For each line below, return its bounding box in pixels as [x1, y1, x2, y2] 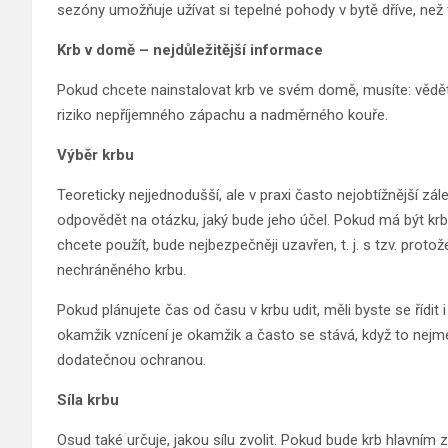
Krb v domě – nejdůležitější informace [57, 41, 323, 60]
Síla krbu [57, 391, 119, 410]
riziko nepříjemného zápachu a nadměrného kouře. [57, 106, 388, 125]
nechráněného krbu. [57, 261, 186, 280]
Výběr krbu [57, 146, 134, 165]
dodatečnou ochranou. [57, 351, 206, 370]
